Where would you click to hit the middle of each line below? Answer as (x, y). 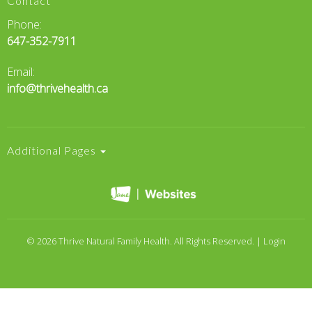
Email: (21, 71)
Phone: (24, 24)
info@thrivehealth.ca (57, 88)
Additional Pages (53, 150)
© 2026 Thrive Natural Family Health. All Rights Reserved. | (145, 241)
